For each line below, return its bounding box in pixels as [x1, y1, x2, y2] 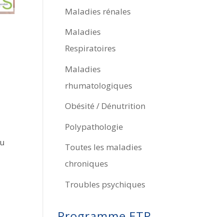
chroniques [65, 158, 108, 169]
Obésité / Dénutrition [65, 100, 146, 111]
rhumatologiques [65, 79, 133, 91]
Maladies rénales [65, 5, 131, 17]
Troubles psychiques [65, 178, 146, 190]
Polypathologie [65, 121, 124, 132]
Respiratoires [65, 43, 116, 54]
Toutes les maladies [65, 141, 142, 153]
